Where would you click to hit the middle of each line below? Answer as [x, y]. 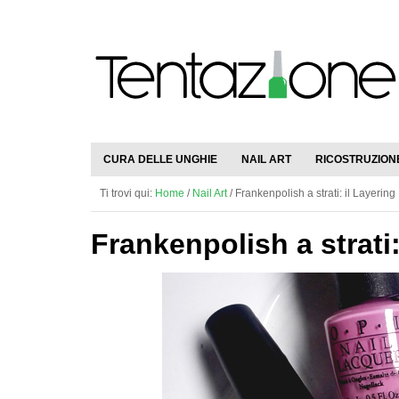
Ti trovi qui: [127, 193]
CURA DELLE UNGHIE [160, 159]
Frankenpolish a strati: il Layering [314, 193]
